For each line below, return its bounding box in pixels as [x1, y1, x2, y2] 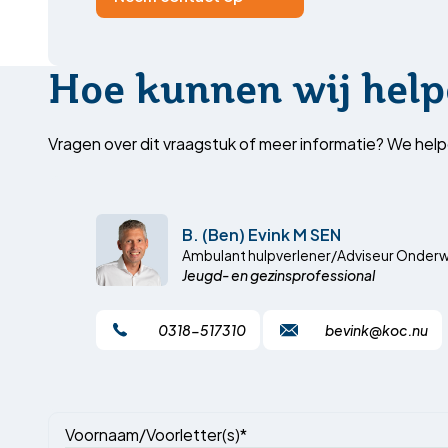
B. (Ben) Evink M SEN [182, 220, 341, 247]
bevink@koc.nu [325, 318, 428, 341]
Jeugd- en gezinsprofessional [182, 263, 375, 286]
